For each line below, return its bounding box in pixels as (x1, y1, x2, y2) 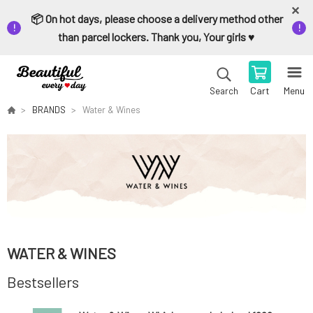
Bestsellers (7, 272, 79, 291)
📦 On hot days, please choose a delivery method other (30, 12, 283, 25)
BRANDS (32, 104, 66, 115)
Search (209, 85, 238, 96)
